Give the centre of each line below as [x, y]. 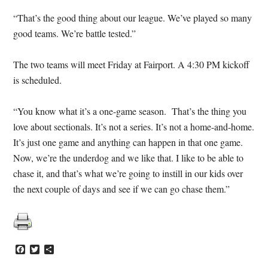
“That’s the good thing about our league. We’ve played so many [133, 18]
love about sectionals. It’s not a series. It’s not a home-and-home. [134, 127]
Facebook [44, 249]
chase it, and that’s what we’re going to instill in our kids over [128, 173]
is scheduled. [38, 80]
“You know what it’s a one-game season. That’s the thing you [130, 111]
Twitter [53, 249]
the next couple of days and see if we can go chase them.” [122, 189]
